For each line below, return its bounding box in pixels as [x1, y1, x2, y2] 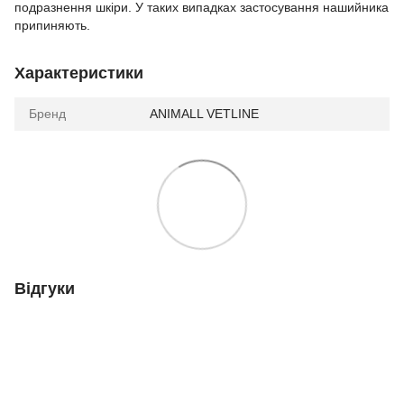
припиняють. [14, 17, 90, 32]
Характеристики [14, 63, 143, 82]
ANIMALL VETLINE [150, 106, 259, 121]
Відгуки [14, 279, 75, 298]
